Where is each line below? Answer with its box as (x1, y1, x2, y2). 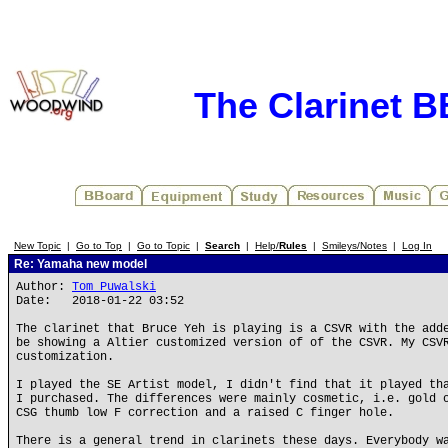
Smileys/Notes (322, 240, 387, 251)
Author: (16, 280, 72, 294)
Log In (402, 240, 432, 251)
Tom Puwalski (72, 280, 156, 294)
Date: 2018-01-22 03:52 (16, 294, 184, 308)
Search (205, 240, 240, 251)
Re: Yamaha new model (11, 257, 147, 271)
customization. (16, 350, 114, 364)
